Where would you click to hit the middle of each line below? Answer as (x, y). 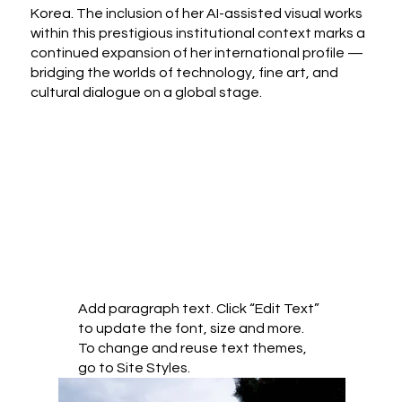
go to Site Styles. (134, 368)
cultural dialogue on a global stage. (147, 92)
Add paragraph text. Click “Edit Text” (198, 309)
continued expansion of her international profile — (197, 52)
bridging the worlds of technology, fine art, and (185, 72)
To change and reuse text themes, (192, 349)
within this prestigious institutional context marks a (198, 33)
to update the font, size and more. (191, 329)
